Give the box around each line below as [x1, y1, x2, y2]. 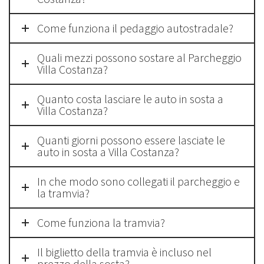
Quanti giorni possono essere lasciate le [37, 133, 225, 147]
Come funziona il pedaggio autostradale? [37, 21, 233, 35]
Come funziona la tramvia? [37, 215, 165, 230]
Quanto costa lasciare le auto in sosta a [37, 91, 223, 106]
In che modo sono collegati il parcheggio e [37, 174, 240, 189]
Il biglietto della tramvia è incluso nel [37, 245, 212, 259]
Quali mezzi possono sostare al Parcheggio [37, 50, 242, 65]
